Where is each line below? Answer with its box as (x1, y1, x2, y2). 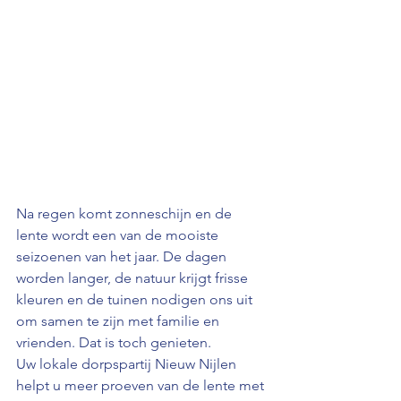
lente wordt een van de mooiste (16, 226, 222, 243)
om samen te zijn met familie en (16, 311, 223, 329)
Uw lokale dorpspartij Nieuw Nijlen (16, 354, 240, 372)
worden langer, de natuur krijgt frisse (16, 269, 252, 286)
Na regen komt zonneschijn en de (16, 204, 235, 222)
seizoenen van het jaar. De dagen (16, 247, 230, 265)
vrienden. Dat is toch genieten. (16, 333, 211, 351)
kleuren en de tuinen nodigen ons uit (16, 290, 256, 308)
